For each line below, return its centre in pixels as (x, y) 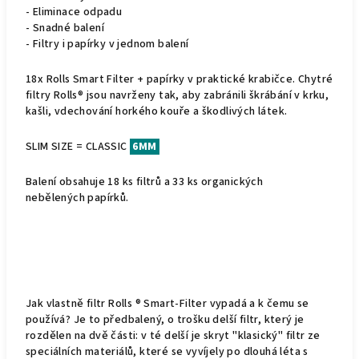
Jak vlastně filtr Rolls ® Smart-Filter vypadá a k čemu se (167, 304)
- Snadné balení (65, 28)
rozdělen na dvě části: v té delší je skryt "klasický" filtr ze (173, 336)
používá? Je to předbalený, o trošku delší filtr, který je (165, 320)
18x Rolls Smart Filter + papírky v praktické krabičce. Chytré (179, 79)
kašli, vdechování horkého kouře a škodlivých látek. (157, 111)
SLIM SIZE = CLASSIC (78, 147)
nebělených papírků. (77, 198)
